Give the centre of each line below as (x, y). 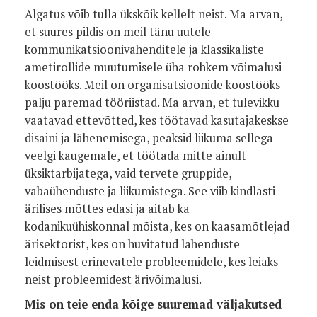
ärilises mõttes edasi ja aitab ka (107, 209)
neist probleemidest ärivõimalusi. (113, 279)
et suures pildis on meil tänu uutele (118, 32)
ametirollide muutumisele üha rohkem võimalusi (153, 67)
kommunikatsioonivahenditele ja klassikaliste (144, 50)
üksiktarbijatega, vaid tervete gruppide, (128, 173)
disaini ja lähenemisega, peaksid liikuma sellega (149, 138)
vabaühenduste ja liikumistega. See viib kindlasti (150, 191)
